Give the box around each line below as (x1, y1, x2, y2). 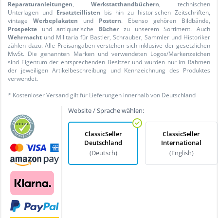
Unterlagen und (8, 8, 56, 17)
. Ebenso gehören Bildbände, (121, 16, 210, 25)
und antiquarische (37, 24, 99, 33)
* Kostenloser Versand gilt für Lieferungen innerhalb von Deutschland (8, 91, 196, 99)
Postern (99, 16, 121, 25)
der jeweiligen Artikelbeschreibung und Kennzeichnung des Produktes (8, 66, 210, 74)
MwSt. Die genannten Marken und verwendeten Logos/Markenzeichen (8, 49, 210, 58)
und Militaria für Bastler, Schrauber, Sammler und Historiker (42, 33, 210, 41)
